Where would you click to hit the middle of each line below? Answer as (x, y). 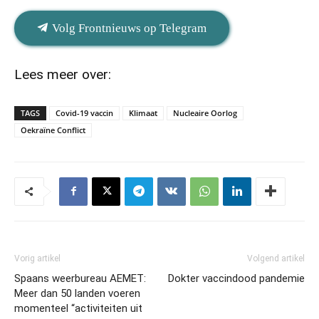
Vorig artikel (37, 258)
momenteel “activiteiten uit (78, 308)
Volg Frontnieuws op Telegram (128, 28)
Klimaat (143, 113)
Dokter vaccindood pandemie (236, 278)
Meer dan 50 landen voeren (77, 293)
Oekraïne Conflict (53, 130)
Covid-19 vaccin (84, 113)
